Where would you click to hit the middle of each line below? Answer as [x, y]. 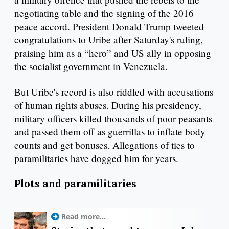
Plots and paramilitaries [75, 184]
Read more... [84, 217]
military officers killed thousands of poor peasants [113, 118]
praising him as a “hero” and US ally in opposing [113, 53]
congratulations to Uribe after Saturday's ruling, [109, 39]
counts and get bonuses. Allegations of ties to [105, 145]
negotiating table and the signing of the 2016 [104, 13]
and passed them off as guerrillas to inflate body [110, 131]
